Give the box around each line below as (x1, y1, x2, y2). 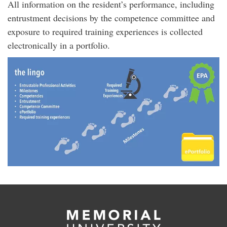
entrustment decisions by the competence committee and (8, 12, 215, 24)
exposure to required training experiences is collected (8, 25, 203, 37)
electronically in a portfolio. (8, 39, 110, 51)
